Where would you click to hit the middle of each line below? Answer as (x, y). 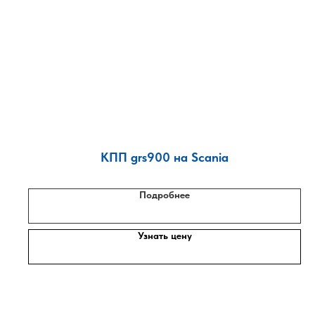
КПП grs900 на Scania (165, 157)
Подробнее (165, 195)
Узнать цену (165, 236)
